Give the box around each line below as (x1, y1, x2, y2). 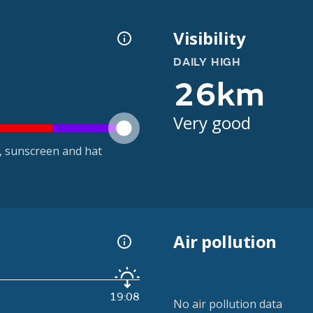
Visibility (173, 27, 246, 50)
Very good (173, 111, 251, 134)
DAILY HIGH (173, 55, 241, 69)
